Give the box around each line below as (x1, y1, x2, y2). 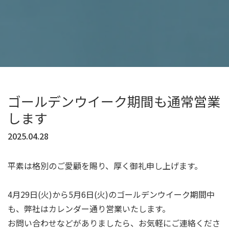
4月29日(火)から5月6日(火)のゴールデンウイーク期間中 (8, 188, 215, 201)
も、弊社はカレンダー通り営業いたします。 (8, 202, 170, 215)
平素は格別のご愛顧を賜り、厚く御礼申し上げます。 (8, 159, 202, 172)
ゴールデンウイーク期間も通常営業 (8, 91, 220, 111)
